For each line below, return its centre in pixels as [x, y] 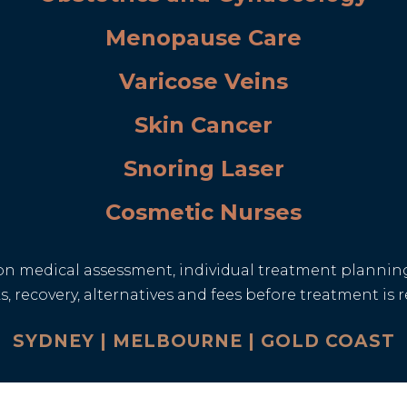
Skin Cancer [203, 124]
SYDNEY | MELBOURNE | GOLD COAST [203, 341]
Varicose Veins [203, 81]
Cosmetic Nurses [203, 212]
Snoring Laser [203, 168]
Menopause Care [203, 37]
